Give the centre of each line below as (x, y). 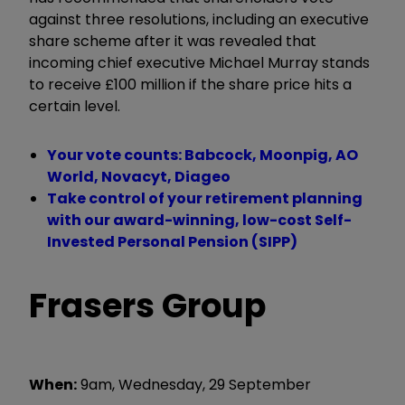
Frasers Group (147, 305)
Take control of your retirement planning (205, 198)
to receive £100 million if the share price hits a (190, 84)
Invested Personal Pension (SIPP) (172, 241)
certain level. (75, 106)
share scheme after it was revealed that (173, 41)
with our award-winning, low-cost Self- (199, 220)
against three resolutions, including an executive (199, 19)
